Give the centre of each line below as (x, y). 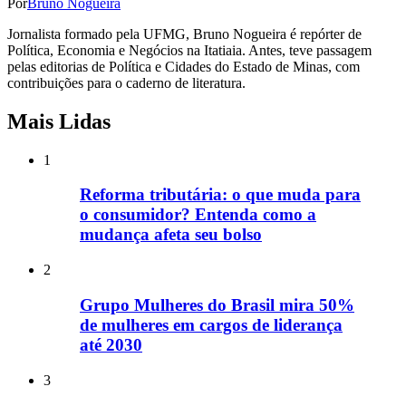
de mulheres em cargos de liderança (211, 324)
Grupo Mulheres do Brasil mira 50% (217, 304)
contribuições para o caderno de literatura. (126, 82)
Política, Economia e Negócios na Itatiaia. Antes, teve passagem (189, 50)
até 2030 (111, 344)
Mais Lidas (59, 121)
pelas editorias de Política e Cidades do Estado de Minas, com (184, 66)
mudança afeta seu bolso (171, 235)
